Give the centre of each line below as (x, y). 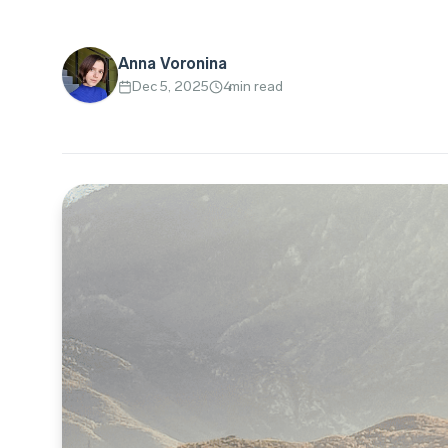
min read (256, 86)
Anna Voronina (172, 63)
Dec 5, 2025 (170, 86)
